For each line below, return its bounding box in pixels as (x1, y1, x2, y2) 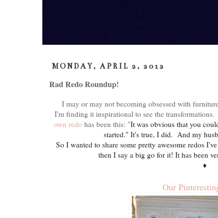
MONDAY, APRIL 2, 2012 (52, 62, 165, 71)
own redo (54, 119, 85, 129)
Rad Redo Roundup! (49, 78, 119, 90)
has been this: (84, 119, 126, 129)
